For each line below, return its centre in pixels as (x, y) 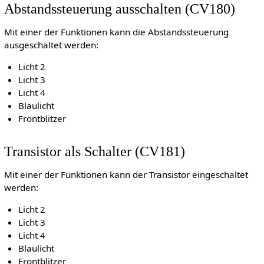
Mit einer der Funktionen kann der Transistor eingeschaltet (126, 175)
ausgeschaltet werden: (51, 45)
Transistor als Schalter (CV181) (94, 151)
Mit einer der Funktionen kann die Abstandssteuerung (116, 32)
